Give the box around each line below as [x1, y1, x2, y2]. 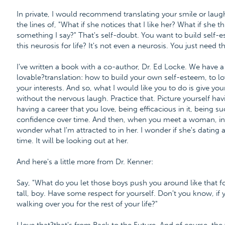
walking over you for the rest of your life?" [16, 199, 158, 208]
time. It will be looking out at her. [16, 136, 129, 145]
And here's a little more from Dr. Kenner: [16, 157, 153, 166]
